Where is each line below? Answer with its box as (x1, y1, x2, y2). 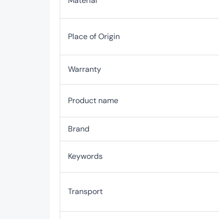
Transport (68, 186, 103, 197)
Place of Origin (68, 31, 120, 42)
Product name (68, 95, 118, 106)
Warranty (68, 64, 101, 74)
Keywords (68, 151, 103, 161)
